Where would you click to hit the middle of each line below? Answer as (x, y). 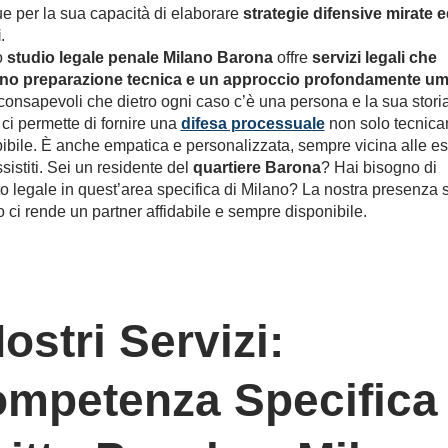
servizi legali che (374, 57)
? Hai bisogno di (378, 167)
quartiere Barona (256, 167)
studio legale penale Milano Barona (139, 57)
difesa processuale (252, 123)
